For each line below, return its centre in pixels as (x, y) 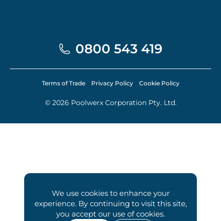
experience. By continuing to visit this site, (110, 203)
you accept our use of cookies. (110, 214)
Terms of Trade (63, 83)
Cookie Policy (159, 83)
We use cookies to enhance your (110, 193)
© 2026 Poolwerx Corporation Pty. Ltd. (110, 102)
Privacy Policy (112, 83)
